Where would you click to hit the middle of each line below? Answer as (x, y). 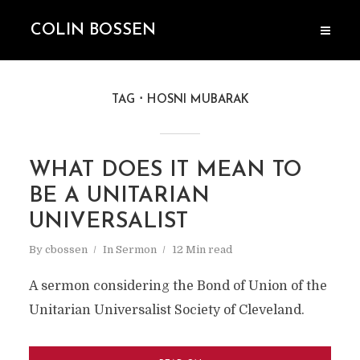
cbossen (66, 250)
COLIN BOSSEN (94, 30)
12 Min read (202, 250)
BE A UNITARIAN (119, 196)
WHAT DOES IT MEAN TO (165, 171)
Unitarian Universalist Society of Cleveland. (166, 310)
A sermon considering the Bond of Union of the (178, 286)
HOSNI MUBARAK (198, 100)
